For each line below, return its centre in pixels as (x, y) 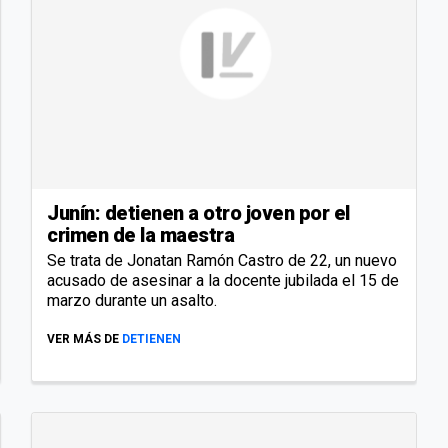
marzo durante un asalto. (132, 300)
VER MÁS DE (83, 338)
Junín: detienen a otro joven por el (198, 212)
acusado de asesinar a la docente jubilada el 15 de (223, 280)
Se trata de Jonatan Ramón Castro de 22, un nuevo (222, 260)
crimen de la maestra (140, 234)
